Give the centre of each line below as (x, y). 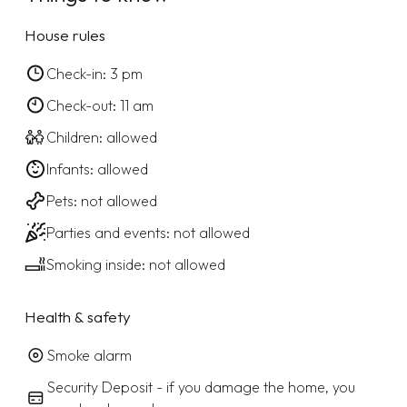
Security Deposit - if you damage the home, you (201, 387)
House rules (65, 35)
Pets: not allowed (101, 200)
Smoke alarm (89, 355)
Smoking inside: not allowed (135, 264)
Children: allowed (101, 137)
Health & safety (77, 316)
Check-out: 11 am (99, 105)
